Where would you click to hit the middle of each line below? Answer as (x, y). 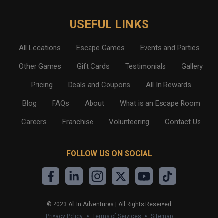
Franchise (78, 122)
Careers (34, 122)
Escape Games (100, 48)
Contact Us (183, 122)
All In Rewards (168, 85)
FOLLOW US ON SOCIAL (109, 154)
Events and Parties (170, 48)
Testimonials (145, 66)
